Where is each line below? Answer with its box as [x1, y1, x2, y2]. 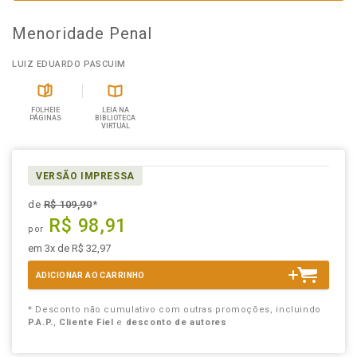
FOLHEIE [30, 106, 60, 114]
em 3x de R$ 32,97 [28, 242, 111, 254]
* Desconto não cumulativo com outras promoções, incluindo [28, 304, 321, 315]
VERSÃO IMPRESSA [36, 171, 135, 182]
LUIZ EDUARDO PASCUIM [12, 59, 126, 69]
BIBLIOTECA [95, 114, 136, 122]
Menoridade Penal [12, 24, 152, 43]
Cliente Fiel [59, 317, 114, 328]
